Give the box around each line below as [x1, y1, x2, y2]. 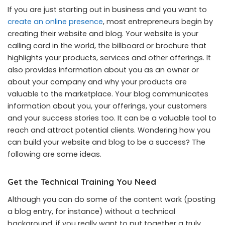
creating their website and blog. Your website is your [8, 28, 198, 39]
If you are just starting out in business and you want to [8, 4, 207, 15]
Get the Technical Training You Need [8, 176, 156, 187]
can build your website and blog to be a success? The [8, 137, 205, 147]
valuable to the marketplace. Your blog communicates [8, 88, 208, 99]
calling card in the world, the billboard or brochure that [8, 40, 206, 51]
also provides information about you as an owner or [8, 64, 199, 75]
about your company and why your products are [8, 76, 187, 87]
